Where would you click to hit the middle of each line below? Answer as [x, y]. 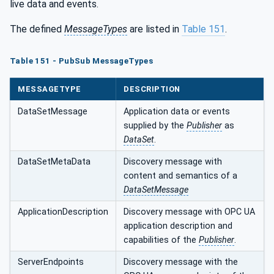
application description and [178, 226]
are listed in [154, 29]
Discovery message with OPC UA [189, 212]
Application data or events [177, 112]
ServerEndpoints [51, 262]
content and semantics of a [180, 176]
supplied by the [155, 126]
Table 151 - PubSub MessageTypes [82, 61]
